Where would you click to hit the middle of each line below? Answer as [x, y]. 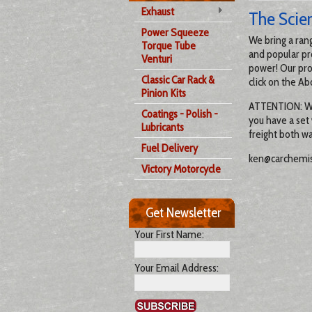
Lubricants [163, 127]
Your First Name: [169, 234]
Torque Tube [169, 46]
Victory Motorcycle [181, 169]
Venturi [157, 59]
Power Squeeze [175, 32]
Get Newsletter [183, 212]
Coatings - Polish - [180, 114]
